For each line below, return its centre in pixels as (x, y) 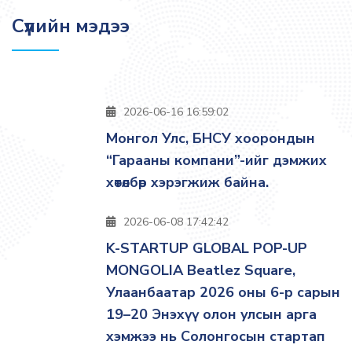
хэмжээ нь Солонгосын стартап (216, 336)
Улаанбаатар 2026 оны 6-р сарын (223, 292)
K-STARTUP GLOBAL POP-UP (207, 248)
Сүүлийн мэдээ (71, 26)
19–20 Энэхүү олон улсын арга (211, 314)
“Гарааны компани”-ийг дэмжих (216, 160)
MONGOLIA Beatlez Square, (201, 270)
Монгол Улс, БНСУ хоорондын (211, 138)
